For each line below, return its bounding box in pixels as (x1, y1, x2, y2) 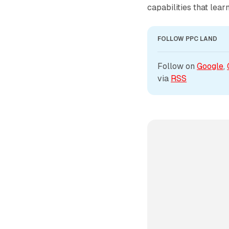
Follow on (157, 61, 197, 71)
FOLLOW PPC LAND (157, 35, 218, 42)
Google (197, 61, 224, 71)
